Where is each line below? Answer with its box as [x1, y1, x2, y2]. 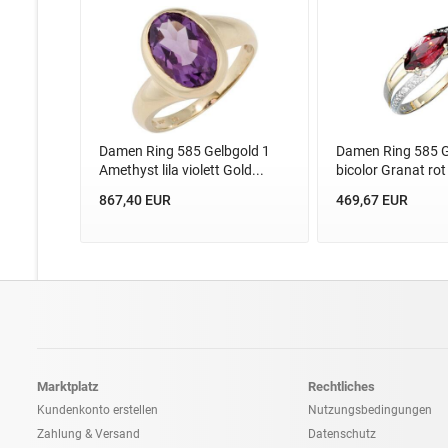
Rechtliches [308, 378, 375, 394]
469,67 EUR [335, 191, 408, 208]
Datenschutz [308, 426, 376, 441]
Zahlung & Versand [37, 426, 140, 441]
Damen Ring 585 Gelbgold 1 [98, 143, 270, 160]
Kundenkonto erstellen [37, 403, 158, 418]
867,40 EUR [98, 191, 171, 208]
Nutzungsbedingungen [308, 403, 432, 418]
